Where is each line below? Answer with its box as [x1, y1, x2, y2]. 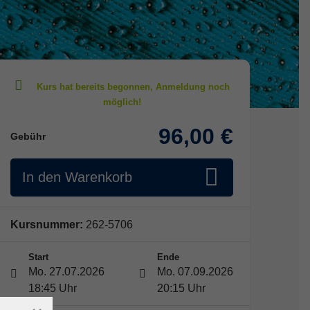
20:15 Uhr [157, 282, 206, 295]
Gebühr [10, 130, 46, 142]
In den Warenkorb [22, 170, 132, 185]
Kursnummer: [10, 219, 83, 231]
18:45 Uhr [28, 282, 77, 295]
